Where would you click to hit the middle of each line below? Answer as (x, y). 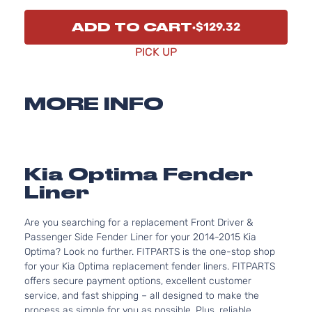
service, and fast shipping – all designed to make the (142, 296)
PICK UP (156, 52)
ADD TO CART (132, 27)
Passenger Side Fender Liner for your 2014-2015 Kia (140, 237)
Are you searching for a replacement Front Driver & (139, 223)
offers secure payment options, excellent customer (138, 281)
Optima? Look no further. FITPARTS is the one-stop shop (150, 252)
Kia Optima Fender (139, 174)
